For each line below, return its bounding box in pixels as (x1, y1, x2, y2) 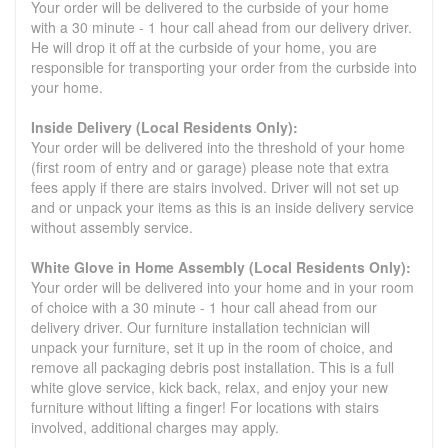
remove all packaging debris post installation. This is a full (31, 357, 394, 378)
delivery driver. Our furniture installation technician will (31, 317, 370, 338)
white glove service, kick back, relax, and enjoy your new (31, 377, 388, 398)
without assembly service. (31, 217, 193, 238)
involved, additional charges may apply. (31, 417, 279, 438)
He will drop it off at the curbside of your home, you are (31, 37, 377, 58)
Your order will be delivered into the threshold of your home (31, 137, 405, 158)
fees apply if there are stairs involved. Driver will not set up (31, 177, 399, 198)
